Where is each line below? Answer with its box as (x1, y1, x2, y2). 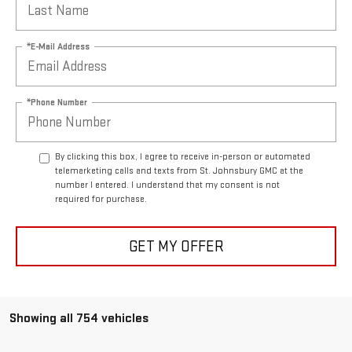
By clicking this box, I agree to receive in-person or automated (55, 151, 310, 163)
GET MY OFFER (128, 236, 224, 256)
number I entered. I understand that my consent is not (55, 179, 280, 192)
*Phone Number (27, 96, 87, 108)
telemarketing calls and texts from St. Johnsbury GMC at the (55, 165, 303, 178)
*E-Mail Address (27, 40, 90, 53)
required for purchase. (55, 193, 147, 206)
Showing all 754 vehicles (9, 310, 148, 327)
